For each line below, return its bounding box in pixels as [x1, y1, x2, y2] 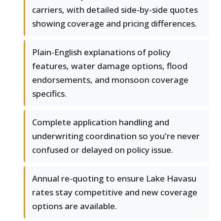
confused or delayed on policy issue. [32, 144, 173, 156]
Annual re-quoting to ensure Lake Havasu [32, 173, 196, 184]
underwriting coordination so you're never [32, 130, 200, 142]
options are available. [32, 200, 117, 212]
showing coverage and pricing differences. [32, 18, 197, 30]
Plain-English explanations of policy [32, 46, 171, 58]
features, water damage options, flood [32, 60, 187, 72]
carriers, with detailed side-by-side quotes [32, 4, 198, 16]
